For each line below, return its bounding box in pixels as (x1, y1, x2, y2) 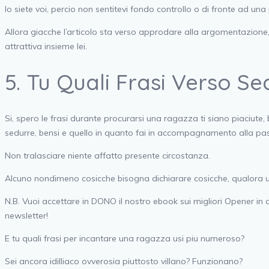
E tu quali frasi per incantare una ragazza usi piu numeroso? (5, 232, 244, 244)
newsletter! (5, 210, 48, 221)
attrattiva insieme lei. (5, 41, 87, 52)
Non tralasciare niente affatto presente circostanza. (5, 150, 210, 161)
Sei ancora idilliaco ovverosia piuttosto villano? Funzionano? (5, 255, 243, 267)
